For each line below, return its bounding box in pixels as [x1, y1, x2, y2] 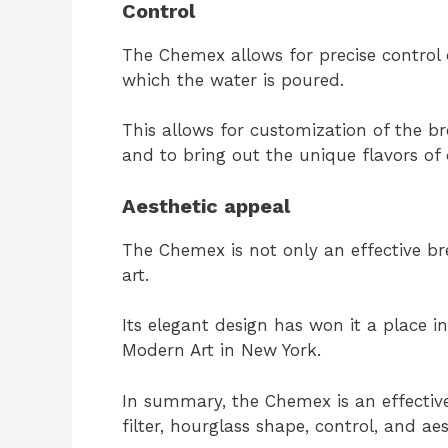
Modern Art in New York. [122, 340, 321, 360]
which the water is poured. [122, 69, 344, 90]
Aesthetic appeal [122, 193, 290, 218]
